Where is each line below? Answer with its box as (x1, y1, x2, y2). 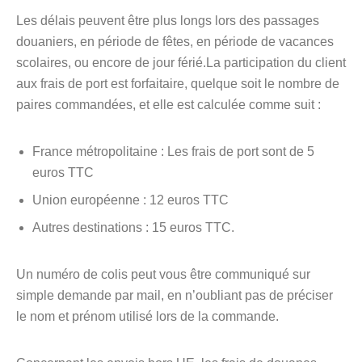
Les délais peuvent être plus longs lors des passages (16, 14, 319, 27)
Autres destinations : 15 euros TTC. (32, 221, 234, 234)
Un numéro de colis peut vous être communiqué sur (16, 267, 310, 281)
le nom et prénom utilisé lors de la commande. (16, 309, 279, 323)
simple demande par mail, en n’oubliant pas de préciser (16, 288, 333, 302)
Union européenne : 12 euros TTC (32, 193, 229, 207)
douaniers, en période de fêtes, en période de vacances (16, 35, 334, 48)
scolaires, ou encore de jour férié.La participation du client (16, 56, 346, 69)
